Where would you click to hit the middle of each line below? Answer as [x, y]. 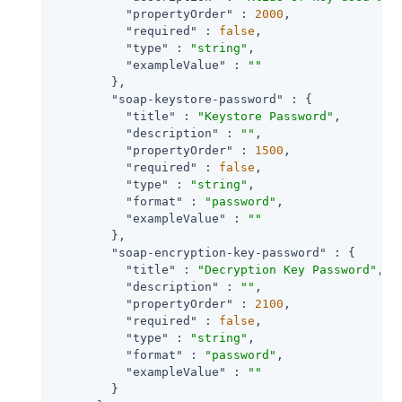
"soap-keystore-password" [197, 99]
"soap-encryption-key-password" [219, 252]
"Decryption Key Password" [287, 269]
